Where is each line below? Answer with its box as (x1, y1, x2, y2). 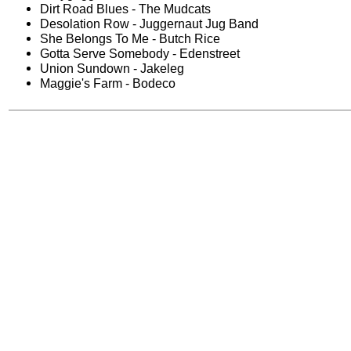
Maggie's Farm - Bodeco (40, 76, 175, 91)
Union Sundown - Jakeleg (40, 61, 184, 76)
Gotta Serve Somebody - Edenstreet (40, 46, 240, 61)
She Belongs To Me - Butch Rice (40, 31, 220, 46)
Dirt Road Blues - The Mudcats (40, 2, 211, 16)
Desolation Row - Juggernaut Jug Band (40, 16, 259, 31)
